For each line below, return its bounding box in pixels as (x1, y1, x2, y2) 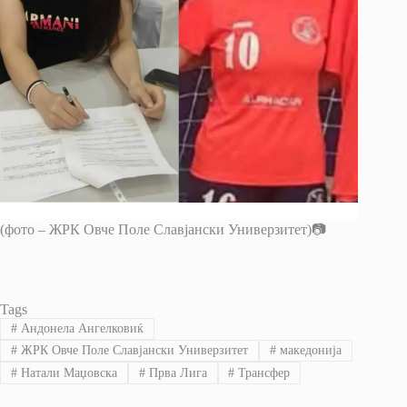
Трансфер (234, 365, 291, 380)
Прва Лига (144, 365, 207, 380)
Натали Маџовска (16, 365, 117, 380)
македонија (275, 343, 342, 358)
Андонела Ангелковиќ (16, 321, 144, 335)
